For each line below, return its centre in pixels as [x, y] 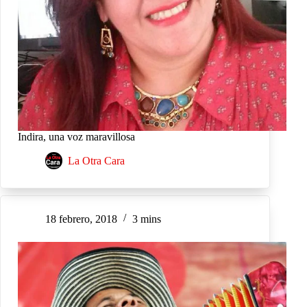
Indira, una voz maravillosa [76, 137]
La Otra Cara [96, 161]
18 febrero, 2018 [81, 219]
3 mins [147, 219]
